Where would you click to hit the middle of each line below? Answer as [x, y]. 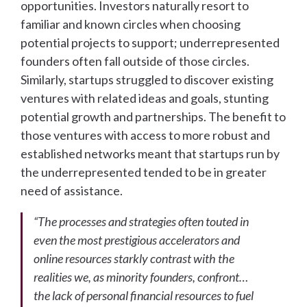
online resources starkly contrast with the [134, 259]
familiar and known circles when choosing [131, 24]
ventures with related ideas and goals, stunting [145, 98]
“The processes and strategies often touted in [141, 222]
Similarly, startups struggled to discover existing [147, 80]
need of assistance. [72, 191]
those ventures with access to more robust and [145, 135]
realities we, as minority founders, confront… [141, 277]
